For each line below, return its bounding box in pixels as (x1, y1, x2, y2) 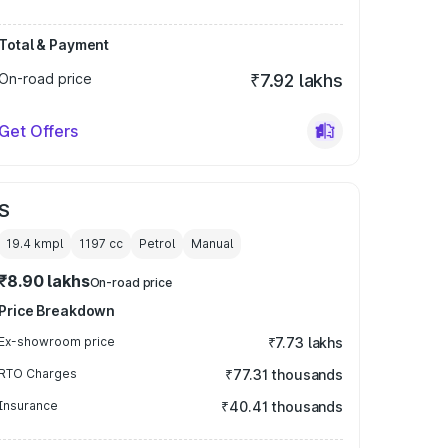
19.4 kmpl (6, 236, 64, 251)
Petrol (139, 236, 176, 251)
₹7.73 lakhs (267, 334, 343, 351)
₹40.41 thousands (221, 398, 343, 415)
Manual (191, 236, 234, 251)
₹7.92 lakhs (249, 70, 343, 91)
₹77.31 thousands (225, 366, 343, 383)
